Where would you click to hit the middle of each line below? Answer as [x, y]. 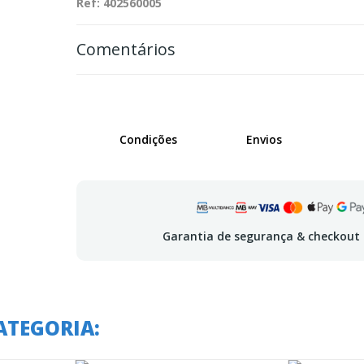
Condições [148, 139]
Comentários [126, 49]
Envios [264, 139]
